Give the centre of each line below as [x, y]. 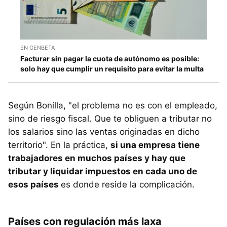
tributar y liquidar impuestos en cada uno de [103, 172]
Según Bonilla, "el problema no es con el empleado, [113, 106]
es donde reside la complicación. [129, 185]
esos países [34, 185]
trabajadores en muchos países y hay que [97, 158]
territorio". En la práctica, [59, 145]
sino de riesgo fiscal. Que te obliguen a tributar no [110, 119]
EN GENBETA [37, 48]
